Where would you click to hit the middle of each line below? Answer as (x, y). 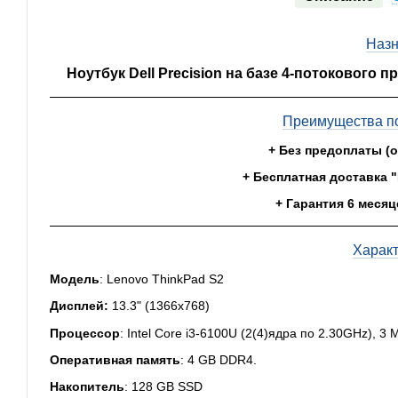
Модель (75, 279)
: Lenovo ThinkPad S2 (162, 279)
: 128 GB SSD (163, 387)
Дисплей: (81, 306)
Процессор (85, 333)
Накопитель (87, 387)
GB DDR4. (226, 359)
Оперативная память (115, 359)
